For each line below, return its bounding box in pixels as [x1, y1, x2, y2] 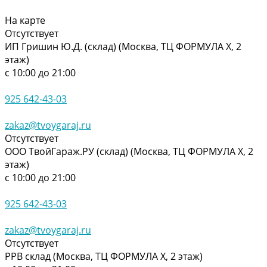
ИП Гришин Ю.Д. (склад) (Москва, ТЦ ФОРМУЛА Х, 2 [5, 39, 241, 53]
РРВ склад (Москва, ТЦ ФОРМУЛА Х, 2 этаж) [5, 249, 203, 263]
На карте [5, 13, 45, 27]
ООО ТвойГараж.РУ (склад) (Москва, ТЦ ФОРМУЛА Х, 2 [5, 144, 253, 158]
